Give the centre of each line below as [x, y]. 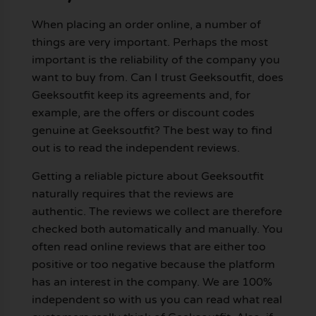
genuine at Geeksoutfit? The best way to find [152, 131]
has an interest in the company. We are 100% [152, 282]
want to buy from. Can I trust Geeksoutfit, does [157, 78]
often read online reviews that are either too [148, 247]
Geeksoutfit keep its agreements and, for [141, 96]
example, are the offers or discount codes [143, 113]
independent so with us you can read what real [157, 299]
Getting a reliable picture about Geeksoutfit [147, 176]
